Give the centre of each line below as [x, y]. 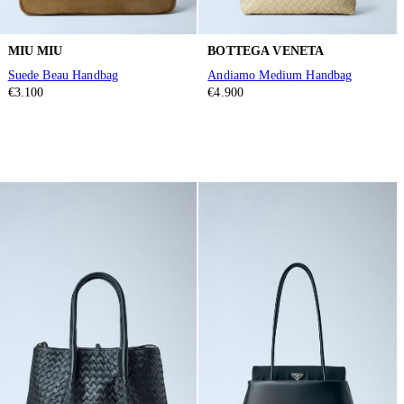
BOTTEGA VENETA [266, 50]
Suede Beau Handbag [63, 76]
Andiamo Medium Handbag [280, 76]
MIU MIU [35, 50]
